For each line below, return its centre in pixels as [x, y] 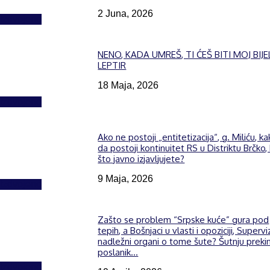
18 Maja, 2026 [128, 86]
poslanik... [118, 253]
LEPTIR [112, 66]
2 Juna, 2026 [126, 13]
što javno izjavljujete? [141, 159]
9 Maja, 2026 [126, 179]
